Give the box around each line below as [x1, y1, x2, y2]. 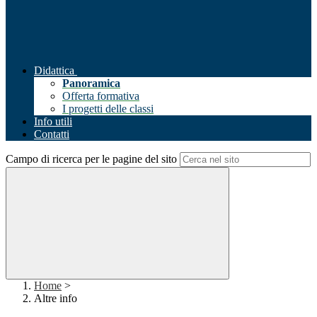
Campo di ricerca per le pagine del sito [6, 153, 177, 166]
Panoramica [62, 77, 120, 90]
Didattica [34, 64, 74, 77]
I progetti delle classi [62, 103, 154, 115]
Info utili [34, 115, 72, 128]
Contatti [34, 128, 69, 141]
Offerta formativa [62, 90, 139, 103]
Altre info [34, 292, 77, 305]
